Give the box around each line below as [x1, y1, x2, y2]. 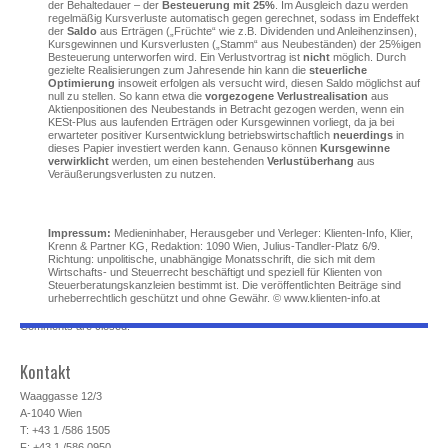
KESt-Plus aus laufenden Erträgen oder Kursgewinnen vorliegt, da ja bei [47, 115, 394, 128]
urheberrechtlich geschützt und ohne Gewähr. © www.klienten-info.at [47, 291, 380, 304]
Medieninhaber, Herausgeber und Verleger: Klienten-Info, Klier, [110, 226, 413, 239]
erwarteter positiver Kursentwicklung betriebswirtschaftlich [47, 128, 333, 141]
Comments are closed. [20, 319, 130, 332]
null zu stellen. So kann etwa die [47, 89, 205, 102]
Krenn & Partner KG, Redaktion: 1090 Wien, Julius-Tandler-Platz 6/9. [47, 239, 380, 252]
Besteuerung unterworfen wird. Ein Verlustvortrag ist [47, 50, 303, 63]
